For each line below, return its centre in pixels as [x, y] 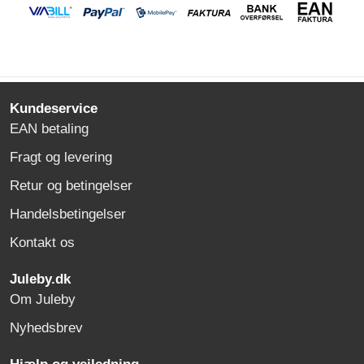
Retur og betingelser [71, 186]
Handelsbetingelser [68, 214]
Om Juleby [43, 299]
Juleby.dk [38, 279]
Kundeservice [52, 108]
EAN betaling [49, 129]
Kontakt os [42, 243]
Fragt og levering [61, 157]
